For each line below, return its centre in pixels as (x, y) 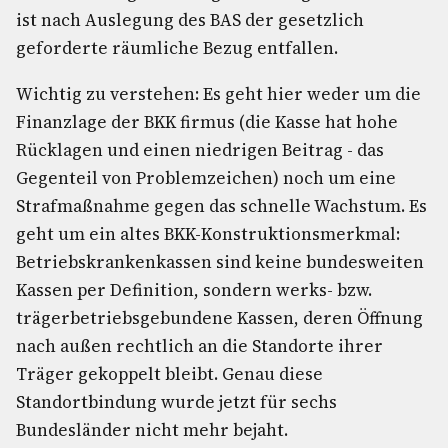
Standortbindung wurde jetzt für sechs (176, 402)
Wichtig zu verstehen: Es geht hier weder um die (218, 94)
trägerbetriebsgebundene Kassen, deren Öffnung (219, 318)
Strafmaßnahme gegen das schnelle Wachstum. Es (221, 206)
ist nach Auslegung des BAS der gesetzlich (190, 20)
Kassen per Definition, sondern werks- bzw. (194, 290)
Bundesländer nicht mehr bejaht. (152, 430)
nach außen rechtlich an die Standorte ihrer (199, 346)
